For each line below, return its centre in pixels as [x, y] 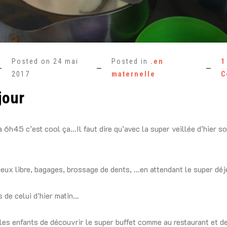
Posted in [131, 62]
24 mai [66, 62]
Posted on [33, 62]
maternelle [133, 74]
